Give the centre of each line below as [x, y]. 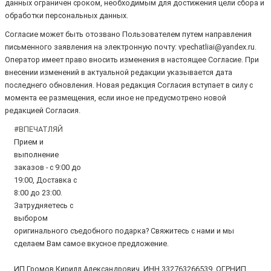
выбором [31, 218]
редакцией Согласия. [43, 111]
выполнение [36, 155]
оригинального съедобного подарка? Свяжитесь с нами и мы [124, 231]
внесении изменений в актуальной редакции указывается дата [119, 73]
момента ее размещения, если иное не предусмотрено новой [116, 98]
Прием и [29, 142]
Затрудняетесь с [44, 206]
